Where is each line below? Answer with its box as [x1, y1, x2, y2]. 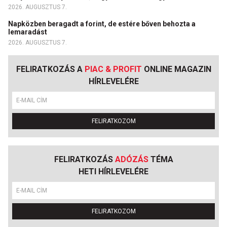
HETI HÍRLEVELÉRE [79, 166, 148, 176]
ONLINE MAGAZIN [141, 64, 211, 74]
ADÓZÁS [115, 154, 148, 164]
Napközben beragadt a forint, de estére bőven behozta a [8, 19, 196, 28]
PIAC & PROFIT [84, 64, 142, 74]
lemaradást [8, 27, 49, 36]
